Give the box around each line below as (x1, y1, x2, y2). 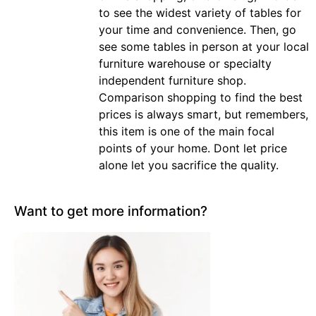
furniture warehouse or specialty (99, 56, 272, 71)
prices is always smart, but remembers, (99, 107, 308, 122)
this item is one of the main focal (99, 124, 274, 139)
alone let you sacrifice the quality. (99, 158, 279, 173)
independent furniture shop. (99, 73, 246, 88)
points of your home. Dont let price (99, 141, 287, 156)
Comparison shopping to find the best (99, 90, 303, 105)
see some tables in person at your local (99, 39, 309, 54)
